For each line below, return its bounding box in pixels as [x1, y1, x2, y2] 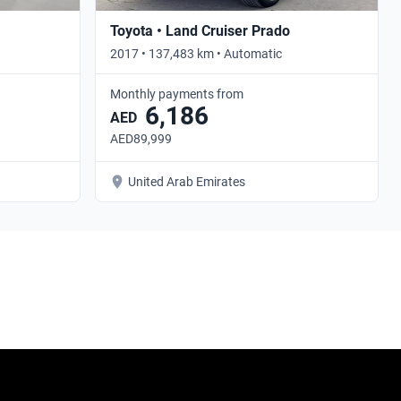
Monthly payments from [110, 86, 243, 101]
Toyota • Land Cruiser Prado [110, 21, 290, 39]
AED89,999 [110, 131, 172, 146]
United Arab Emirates [128, 174, 245, 189]
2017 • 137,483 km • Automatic [110, 46, 282, 61]
